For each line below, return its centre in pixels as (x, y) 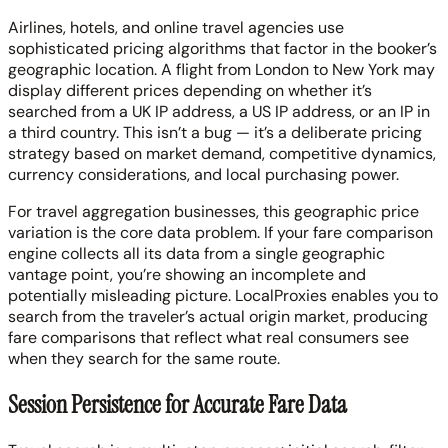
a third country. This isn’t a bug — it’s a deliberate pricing (215, 133)
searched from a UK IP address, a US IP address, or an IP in (219, 112)
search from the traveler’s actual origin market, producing (218, 317)
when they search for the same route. (144, 359)
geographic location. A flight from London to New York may (221, 70)
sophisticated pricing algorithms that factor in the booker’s (222, 49)
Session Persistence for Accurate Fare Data (177, 405)
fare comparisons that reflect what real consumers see (208, 338)
